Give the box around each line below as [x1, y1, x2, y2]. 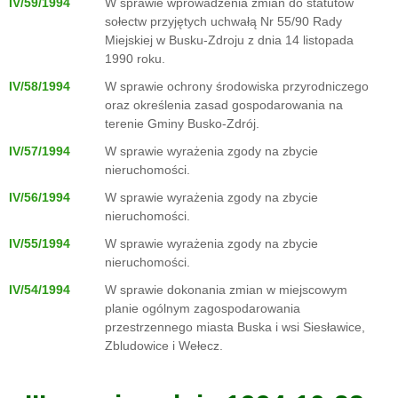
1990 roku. [105, 52, 165, 66]
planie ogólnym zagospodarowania [105, 301, 300, 315]
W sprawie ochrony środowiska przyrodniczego [105, 79, 369, 93]
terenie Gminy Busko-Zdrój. [105, 116, 259, 131]
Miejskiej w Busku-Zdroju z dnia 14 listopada [105, 33, 354, 47]
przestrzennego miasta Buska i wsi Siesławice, [105, 320, 365, 334]
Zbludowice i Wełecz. [105, 338, 223, 353]
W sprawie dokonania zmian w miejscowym [105, 283, 347, 297]
